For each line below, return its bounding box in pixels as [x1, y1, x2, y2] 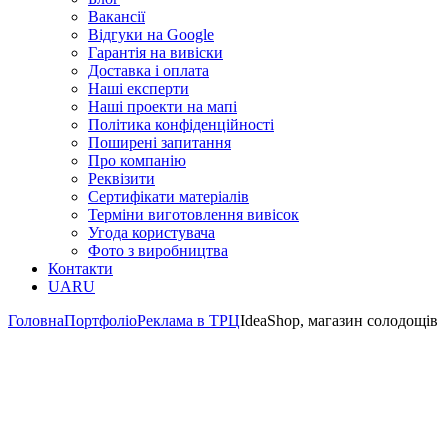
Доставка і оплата [88, 62, 209, 79]
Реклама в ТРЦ [137, 312, 240, 329]
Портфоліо [64, 312, 137, 329]
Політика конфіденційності [88, 116, 274, 133]
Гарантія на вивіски [88, 44, 223, 61]
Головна [8, 312, 64, 329]
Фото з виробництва [88, 242, 228, 259]
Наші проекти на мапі [88, 98, 237, 115]
